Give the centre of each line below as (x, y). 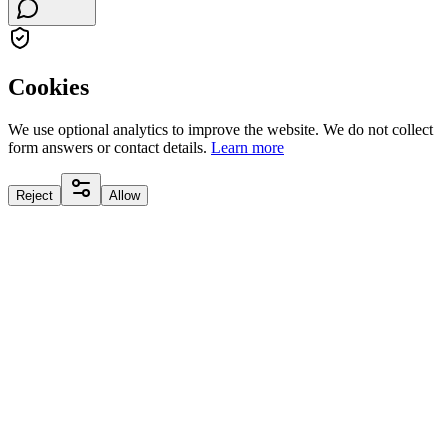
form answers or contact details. (109, 147)
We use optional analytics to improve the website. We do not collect (220, 129)
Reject (34, 195)
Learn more (247, 147)
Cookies (48, 86)
